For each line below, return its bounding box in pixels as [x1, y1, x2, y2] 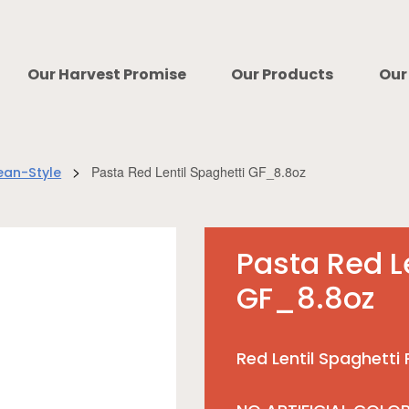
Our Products [231, 68, 334, 83]
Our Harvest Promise [26, 68, 186, 83]
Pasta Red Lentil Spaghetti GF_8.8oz [91, 163, 307, 182]
